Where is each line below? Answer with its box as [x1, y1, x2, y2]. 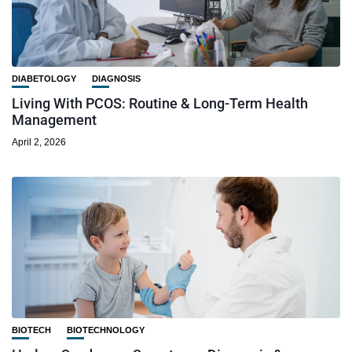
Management [12, 111, 97, 128]
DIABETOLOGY [12, 73, 76, 83]
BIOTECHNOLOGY [67, 324, 145, 335]
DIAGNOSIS [92, 73, 141, 83]
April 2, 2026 [12, 136, 66, 148]
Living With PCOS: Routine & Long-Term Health [12, 94, 308, 112]
